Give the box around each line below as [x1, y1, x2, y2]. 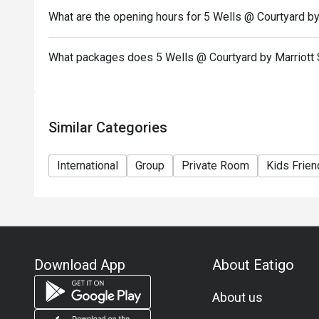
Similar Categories [48, 119, 167, 136]
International [57, 159, 118, 172]
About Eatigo [211, 256, 294, 273]
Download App [34, 256, 125, 273]
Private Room [182, 159, 249, 172]
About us [211, 290, 263, 305]
